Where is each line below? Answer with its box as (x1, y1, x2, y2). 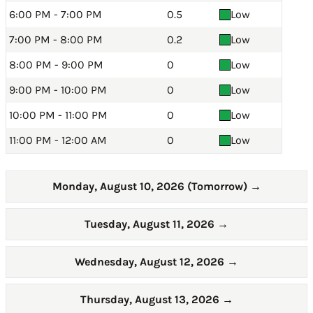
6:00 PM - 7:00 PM (9, 8, 102, 21)
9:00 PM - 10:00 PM (9, 83, 107, 96)
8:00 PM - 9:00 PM (9, 58, 103, 71)
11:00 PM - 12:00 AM (9, 133, 107, 147)
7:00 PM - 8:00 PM (9, 33, 103, 46)
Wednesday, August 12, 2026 (75, 255, 227, 268)
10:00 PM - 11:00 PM (9, 108, 108, 122)
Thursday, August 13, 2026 (80, 293, 222, 306)
